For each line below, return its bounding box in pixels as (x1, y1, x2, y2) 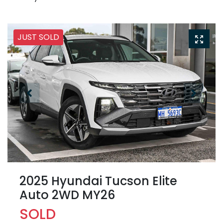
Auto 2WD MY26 (19, 187, 115, 204)
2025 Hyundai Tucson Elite (19, 173, 177, 190)
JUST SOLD (17, 31, 59, 43)
